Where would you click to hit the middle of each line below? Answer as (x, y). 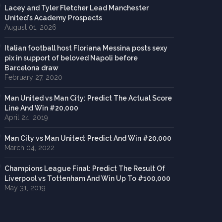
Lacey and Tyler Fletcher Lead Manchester (76, 8)
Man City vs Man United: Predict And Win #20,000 (88, 138)
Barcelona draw (31, 68)
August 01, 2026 (30, 27)
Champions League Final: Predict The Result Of (84, 168)
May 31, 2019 (25, 188)
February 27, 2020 (33, 77)
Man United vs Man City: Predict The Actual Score (88, 98)
